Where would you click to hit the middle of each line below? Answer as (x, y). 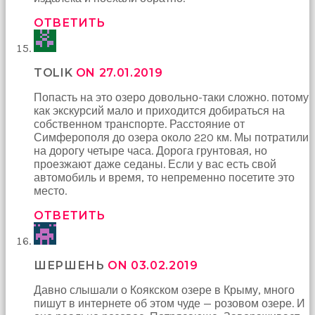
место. (50, 191)
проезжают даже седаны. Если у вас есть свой (155, 164)
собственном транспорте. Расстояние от (139, 124)
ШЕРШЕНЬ (71, 265)
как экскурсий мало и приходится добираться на (159, 110)
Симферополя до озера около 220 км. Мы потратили (171, 137)
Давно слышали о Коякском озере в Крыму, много (164, 290)
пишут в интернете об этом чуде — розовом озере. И (169, 303)
